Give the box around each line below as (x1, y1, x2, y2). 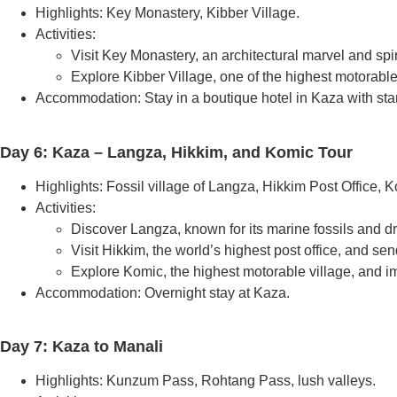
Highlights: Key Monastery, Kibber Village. (35, 5, 300, 21)
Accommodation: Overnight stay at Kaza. (35, 284, 290, 300)
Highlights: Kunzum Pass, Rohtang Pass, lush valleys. (35, 373, 376, 389)
